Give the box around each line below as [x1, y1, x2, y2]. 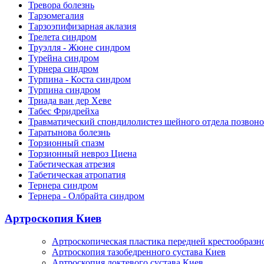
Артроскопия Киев [5, 212, 101, 225]
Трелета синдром [28, 31, 97, 42]
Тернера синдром [28, 180, 98, 190]
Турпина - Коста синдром [28, 74, 131, 84]
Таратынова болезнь [28, 127, 110, 137]
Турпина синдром [28, 84, 100, 95]
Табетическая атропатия [28, 169, 126, 180]
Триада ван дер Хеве [28, 95, 111, 105]
